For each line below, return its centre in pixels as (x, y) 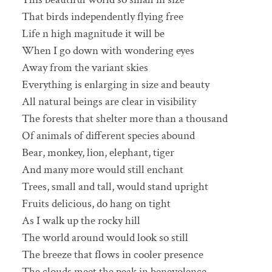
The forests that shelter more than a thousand (124, 119)
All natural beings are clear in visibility (109, 102)
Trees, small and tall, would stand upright (115, 187)
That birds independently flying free (102, 17)
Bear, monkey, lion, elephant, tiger (98, 153)
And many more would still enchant (102, 170)
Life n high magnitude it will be (93, 34)
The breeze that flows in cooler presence (112, 255)
